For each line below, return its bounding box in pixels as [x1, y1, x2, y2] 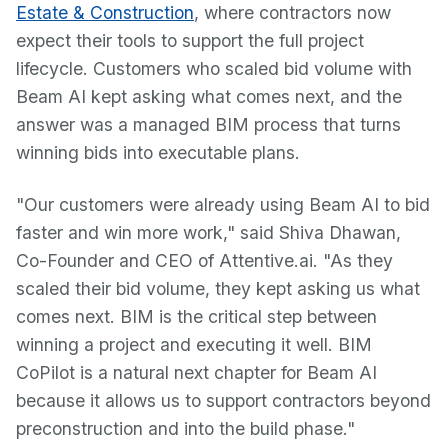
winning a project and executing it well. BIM [16, 334, 372, 355]
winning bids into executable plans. [16, 142, 300, 163]
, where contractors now [194, 2, 391, 23]
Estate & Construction [16, 2, 194, 23]
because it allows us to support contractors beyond [16, 390, 431, 411]
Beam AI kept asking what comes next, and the [16, 86, 402, 107]
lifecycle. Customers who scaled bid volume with [16, 58, 412, 79]
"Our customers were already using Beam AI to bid [16, 194, 430, 215]
